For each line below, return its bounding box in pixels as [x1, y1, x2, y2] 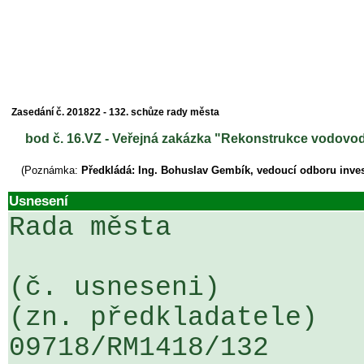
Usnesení [9, 193, 68, 209]
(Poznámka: [21, 164, 81, 176]
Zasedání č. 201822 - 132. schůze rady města [11, 106, 219, 118]
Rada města [9, 213, 171, 243]
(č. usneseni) [9, 273, 220, 303]
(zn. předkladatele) [9, 303, 318, 333]
